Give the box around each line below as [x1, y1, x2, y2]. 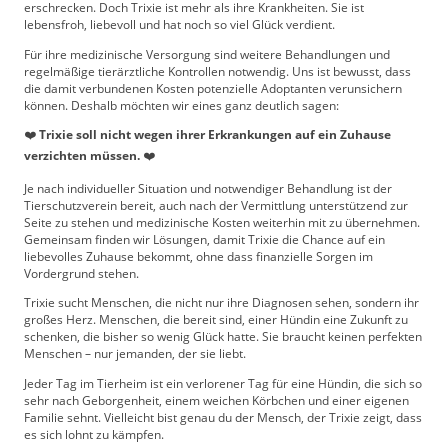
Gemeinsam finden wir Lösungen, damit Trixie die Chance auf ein [24, 231, 385, 248]
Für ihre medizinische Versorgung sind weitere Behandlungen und [24, 45, 390, 63]
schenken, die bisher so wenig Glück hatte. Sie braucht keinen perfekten [24, 328, 422, 346]
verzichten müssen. [24, 146, 140, 164]
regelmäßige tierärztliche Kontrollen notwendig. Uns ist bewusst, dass [24, 62, 411, 80]
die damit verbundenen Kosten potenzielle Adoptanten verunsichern [24, 79, 402, 97]
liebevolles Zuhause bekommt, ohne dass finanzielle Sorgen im [24, 248, 373, 265]
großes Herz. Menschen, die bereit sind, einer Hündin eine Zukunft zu [24, 311, 408, 329]
